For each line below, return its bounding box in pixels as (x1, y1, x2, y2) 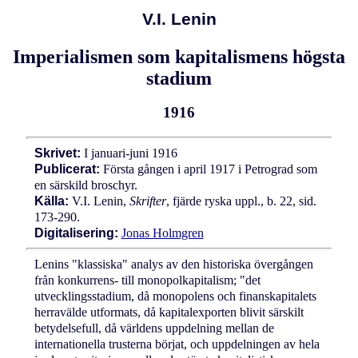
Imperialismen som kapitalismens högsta (13, 46, 345, 67)
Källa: (34, 194, 69, 209)
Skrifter (129, 194, 166, 209)
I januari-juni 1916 (80, 146, 177, 161)
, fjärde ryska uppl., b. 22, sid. (165, 194, 316, 209)
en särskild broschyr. (34, 178, 137, 193)
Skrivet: (34, 146, 81, 161)
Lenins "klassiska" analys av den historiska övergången (34, 257, 313, 272)
